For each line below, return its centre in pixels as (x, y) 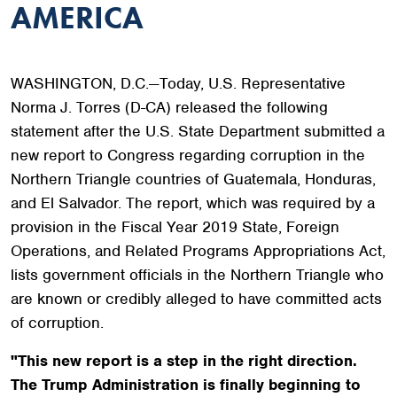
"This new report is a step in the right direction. (184, 360)
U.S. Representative (277, 83)
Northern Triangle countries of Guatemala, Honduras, (193, 179)
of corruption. (57, 322)
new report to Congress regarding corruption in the (188, 155)
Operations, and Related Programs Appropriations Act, (198, 250)
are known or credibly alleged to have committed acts (196, 298)
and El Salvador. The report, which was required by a (193, 202)
